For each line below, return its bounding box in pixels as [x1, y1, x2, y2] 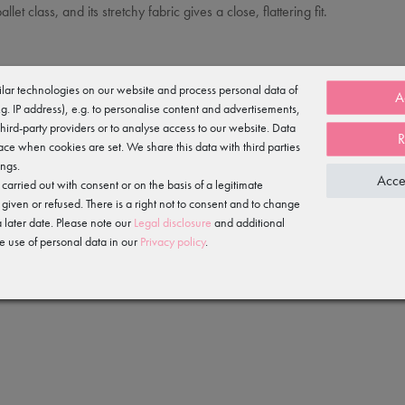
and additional [212, 213, 285, 231]
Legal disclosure [134, 213, 212, 231]
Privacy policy [140, 232, 205, 250]
